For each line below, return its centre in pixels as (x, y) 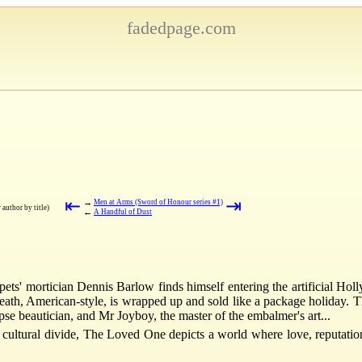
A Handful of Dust (123, 211)
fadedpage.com (181, 28)
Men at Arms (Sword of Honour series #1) (158, 202)
